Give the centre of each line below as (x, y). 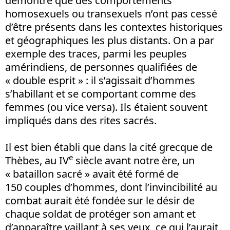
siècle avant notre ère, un (134, 160)
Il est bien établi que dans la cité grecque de (109, 147)
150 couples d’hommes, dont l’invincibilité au (111, 187)
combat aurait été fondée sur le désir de (100, 200)
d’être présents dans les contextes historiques (114, 27)
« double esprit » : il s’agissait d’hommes (100, 80)
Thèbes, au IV (37, 160)
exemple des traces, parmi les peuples (96, 53)
